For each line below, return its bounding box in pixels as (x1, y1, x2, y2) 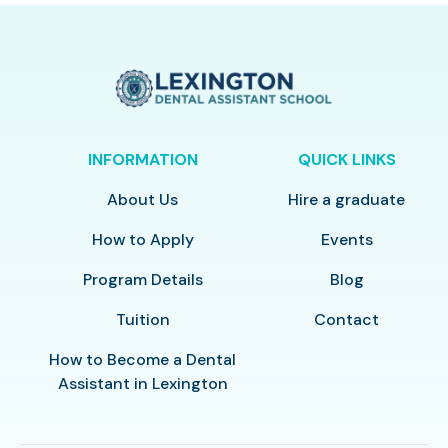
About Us (107, 188, 179, 210)
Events (320, 228, 373, 250)
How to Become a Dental (49, 348, 237, 370)
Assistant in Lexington (57, 372, 228, 394)
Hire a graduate (288, 188, 406, 210)
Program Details (82, 268, 203, 290)
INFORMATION (87, 148, 198, 170)
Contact (314, 308, 380, 330)
